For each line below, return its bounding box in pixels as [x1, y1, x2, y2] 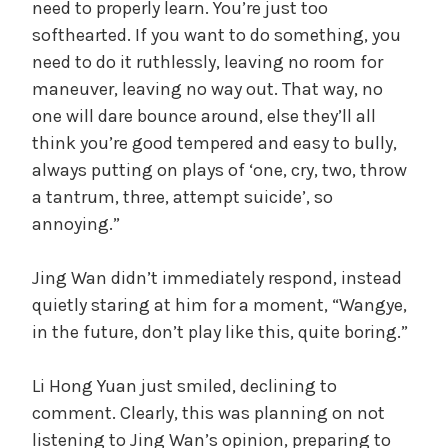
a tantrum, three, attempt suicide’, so [32, 185, 333, 208]
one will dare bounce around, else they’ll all [32, 104, 376, 127]
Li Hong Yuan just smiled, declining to [32, 374, 337, 397]
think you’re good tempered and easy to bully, [32, 131, 397, 154]
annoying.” [32, 212, 120, 235]
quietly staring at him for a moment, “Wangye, [32, 293, 407, 316]
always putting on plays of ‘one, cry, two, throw [32, 158, 407, 181]
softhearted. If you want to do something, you [32, 23, 401, 46]
